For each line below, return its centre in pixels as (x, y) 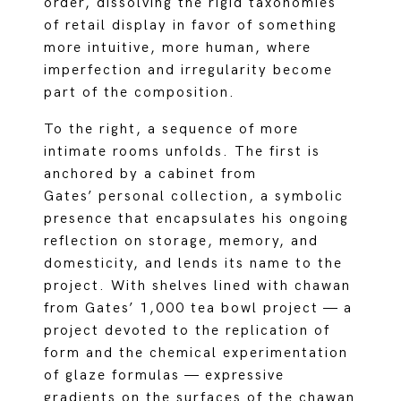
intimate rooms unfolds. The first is (183, 152)
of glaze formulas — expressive (165, 375)
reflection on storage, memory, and (182, 241)
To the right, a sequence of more (172, 129)
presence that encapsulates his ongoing (197, 219)
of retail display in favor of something (191, 26)
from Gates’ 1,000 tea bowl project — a (199, 308)
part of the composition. (140, 93)
